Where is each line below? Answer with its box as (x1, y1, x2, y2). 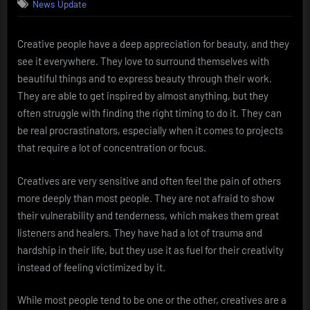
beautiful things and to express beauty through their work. (17, 72, 272, 85)
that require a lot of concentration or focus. (17, 141, 206, 154)
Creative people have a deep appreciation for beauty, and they (17, 37, 289, 51)
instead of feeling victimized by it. (17, 260, 165, 273)
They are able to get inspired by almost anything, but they (17, 89, 268, 102)
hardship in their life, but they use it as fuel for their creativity (17, 243, 284, 256)
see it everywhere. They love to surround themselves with (17, 55, 269, 68)
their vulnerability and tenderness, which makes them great (17, 208, 279, 221)
